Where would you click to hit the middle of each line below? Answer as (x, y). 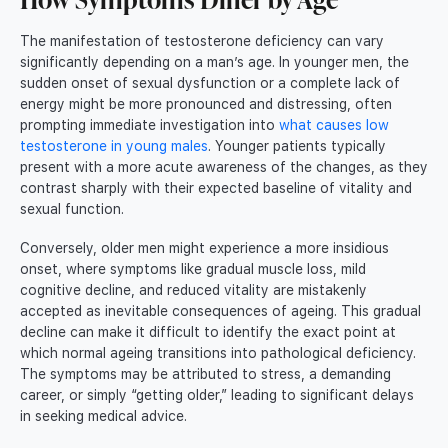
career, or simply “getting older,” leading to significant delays (217, 394)
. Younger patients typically (297, 145)
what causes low (334, 124)
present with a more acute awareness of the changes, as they (224, 166)
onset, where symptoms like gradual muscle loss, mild (193, 268)
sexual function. (72, 208)
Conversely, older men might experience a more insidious (204, 247)
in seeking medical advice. (103, 415)
